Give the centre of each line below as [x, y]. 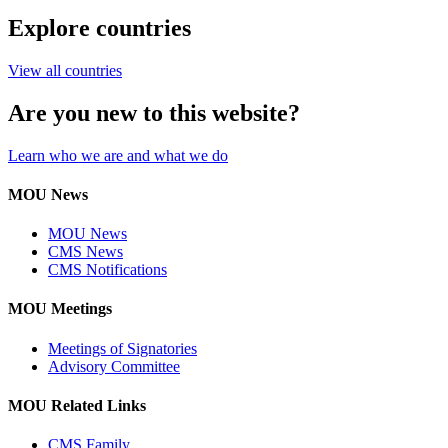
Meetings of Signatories [122, 348]
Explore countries [99, 27]
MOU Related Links [77, 405]
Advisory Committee [114, 366]
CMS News [85, 252]
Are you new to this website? [154, 112]
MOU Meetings [60, 309]
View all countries [65, 70]
